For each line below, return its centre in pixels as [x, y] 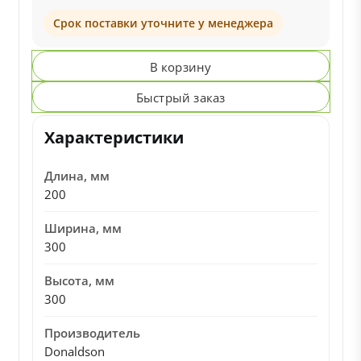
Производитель [92, 333]
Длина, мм [77, 176]
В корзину [180, 67]
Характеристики [114, 137]
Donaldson [74, 351]
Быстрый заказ [180, 98]
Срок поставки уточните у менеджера [163, 23]
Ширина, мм [83, 228]
